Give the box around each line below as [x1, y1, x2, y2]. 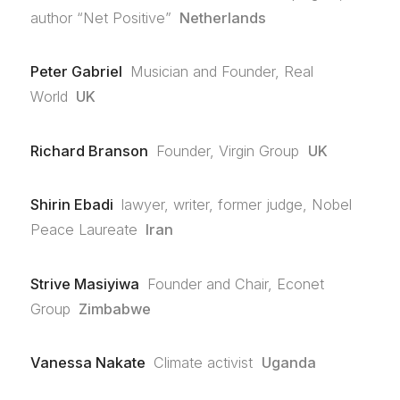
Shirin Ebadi [29, 196, 113, 214]
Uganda [261, 353, 316, 371]
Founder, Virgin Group [156, 141, 300, 160]
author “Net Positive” [29, 8, 171, 27]
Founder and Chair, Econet [147, 274, 325, 293]
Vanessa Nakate [29, 353, 146, 371]
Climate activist [154, 353, 254, 371]
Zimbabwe [79, 299, 152, 318]
